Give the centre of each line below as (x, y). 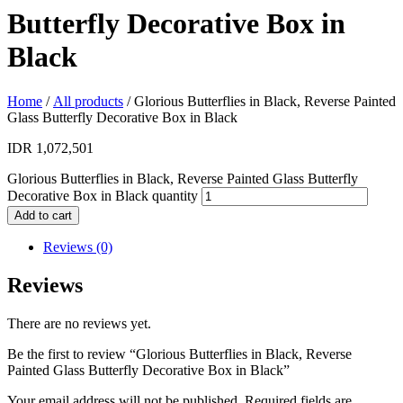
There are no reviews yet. (79, 323)
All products (88, 101)
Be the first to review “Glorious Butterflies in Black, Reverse (179, 354)
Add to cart (43, 215)
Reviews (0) (78, 246)
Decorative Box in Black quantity (103, 195)
